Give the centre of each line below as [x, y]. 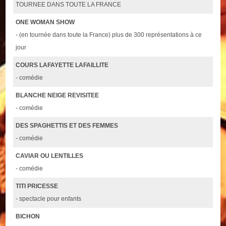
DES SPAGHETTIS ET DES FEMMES [67, 125]
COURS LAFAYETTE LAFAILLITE [62, 65]
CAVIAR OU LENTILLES [50, 156]
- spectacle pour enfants [49, 199]
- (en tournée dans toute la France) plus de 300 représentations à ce [109, 35]
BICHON [28, 216]
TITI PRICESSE [37, 186]
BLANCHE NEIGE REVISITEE [58, 95]
